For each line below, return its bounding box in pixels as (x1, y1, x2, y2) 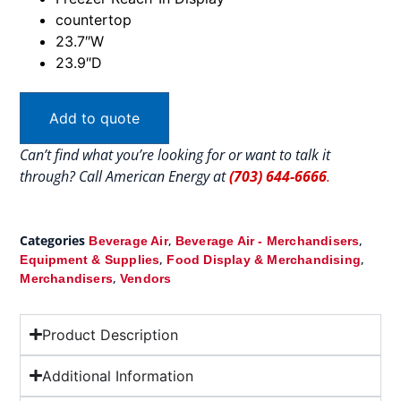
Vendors (120, 270, 172, 286)
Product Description (41, 325, 178, 344)
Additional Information (41, 366, 193, 385)
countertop (55, 10, 132, 29)
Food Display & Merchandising (166, 252, 361, 267)
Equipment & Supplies (20, 252, 160, 267)
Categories (20, 231, 86, 249)
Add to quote (49, 108, 141, 127)
